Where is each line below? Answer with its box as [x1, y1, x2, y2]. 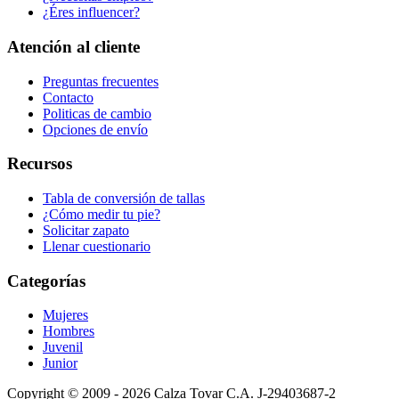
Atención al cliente [7, 37, 140, 56]
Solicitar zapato [43, 222, 129, 238]
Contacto [43, 89, 94, 105]
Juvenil [43, 339, 83, 355]
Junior [43, 355, 77, 371]
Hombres [43, 323, 94, 339]
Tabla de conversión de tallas [43, 190, 205, 206]
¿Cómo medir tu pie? [43, 206, 160, 222]
